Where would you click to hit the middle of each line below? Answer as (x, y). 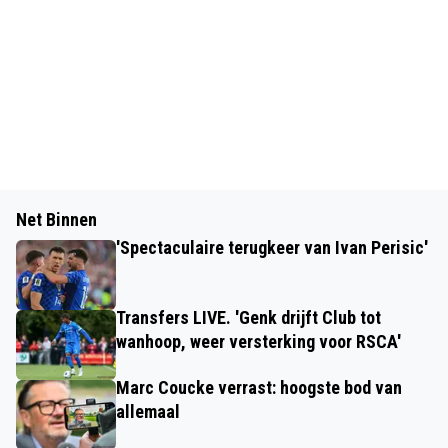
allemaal (148, 411)
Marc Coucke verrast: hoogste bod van (259, 387)
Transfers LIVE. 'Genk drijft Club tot (248, 317)
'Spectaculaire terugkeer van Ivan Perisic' (272, 247)
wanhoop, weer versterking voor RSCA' (258, 341)
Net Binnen (56, 219)
